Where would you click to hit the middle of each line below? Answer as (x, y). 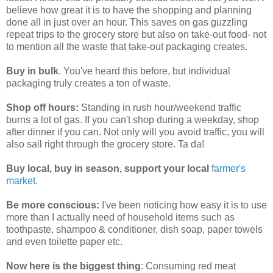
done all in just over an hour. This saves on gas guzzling (127, 22)
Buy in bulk (32, 71)
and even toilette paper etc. (64, 241)
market (21, 180)
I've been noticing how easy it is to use (183, 205)
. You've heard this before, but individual (144, 71)
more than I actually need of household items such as (120, 217)
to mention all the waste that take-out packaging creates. (127, 46)
